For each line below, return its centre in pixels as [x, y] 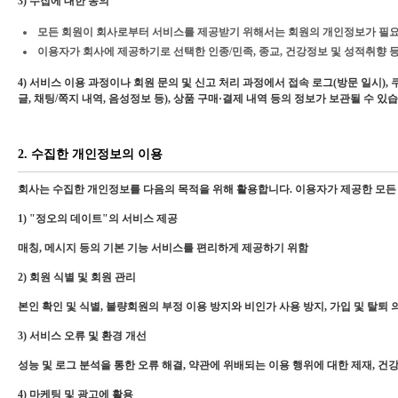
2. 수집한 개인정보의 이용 [90, 154]
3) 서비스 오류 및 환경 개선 [82, 336]
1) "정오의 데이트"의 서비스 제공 [98, 219]
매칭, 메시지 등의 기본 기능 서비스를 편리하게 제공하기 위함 [163, 248]
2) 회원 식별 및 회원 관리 [77, 277]
